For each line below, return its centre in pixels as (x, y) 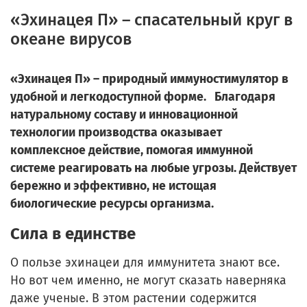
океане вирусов (71, 39)
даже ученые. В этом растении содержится (134, 298)
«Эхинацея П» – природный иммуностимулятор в (149, 79)
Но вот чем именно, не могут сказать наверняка (148, 280)
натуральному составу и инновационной (124, 114)
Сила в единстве (73, 233)
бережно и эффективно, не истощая (113, 186)
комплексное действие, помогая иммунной (132, 150)
